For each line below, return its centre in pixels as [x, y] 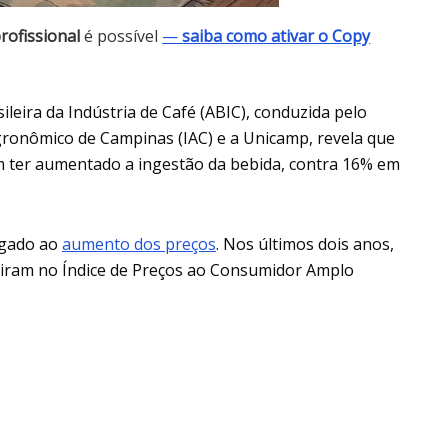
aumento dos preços [139, 243]
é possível [121, 35]
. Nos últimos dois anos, [305, 243]
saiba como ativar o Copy [276, 35]
